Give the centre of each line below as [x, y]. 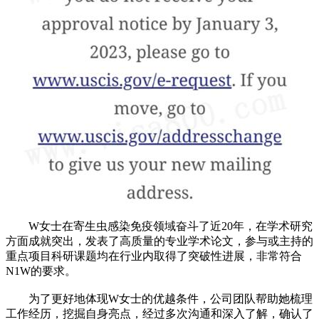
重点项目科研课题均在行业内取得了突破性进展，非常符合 [154, 256]
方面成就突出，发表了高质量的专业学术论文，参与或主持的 [159, 241]
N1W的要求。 [41, 271]
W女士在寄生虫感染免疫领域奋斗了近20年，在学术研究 [159, 226]
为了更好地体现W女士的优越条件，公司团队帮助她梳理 [159, 298]
